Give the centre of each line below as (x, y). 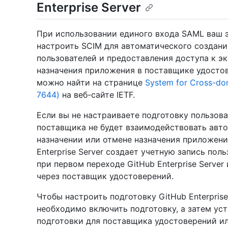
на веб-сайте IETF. (97, 95)
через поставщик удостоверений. (105, 176)
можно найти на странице (91, 83)
